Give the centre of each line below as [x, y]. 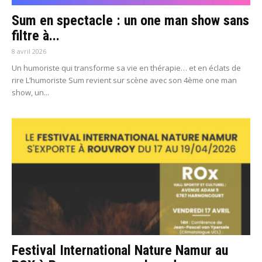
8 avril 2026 [29, 51]
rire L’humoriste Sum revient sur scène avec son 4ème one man [124, 80]
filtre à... [36, 35]
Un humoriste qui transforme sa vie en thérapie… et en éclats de [126, 68]
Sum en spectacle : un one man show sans [130, 20]
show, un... [30, 92]
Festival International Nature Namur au [120, 251]
